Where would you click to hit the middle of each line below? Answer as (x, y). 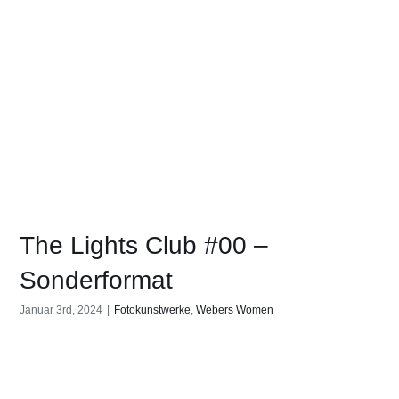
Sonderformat (97, 281)
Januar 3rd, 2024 (61, 310)
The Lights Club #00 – (144, 246)
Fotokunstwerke (153, 310)
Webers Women (235, 310)
